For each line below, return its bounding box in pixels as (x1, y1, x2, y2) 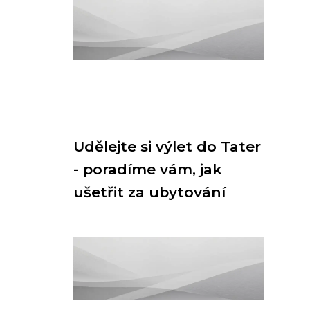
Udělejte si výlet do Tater (73, 138, 261, 155)
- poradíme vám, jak (73, 161, 222, 178)
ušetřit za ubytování (73, 183, 226, 201)
